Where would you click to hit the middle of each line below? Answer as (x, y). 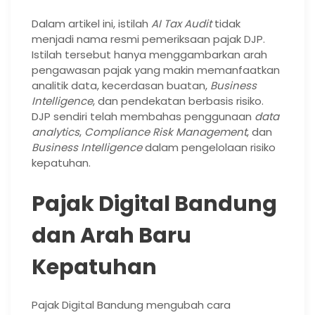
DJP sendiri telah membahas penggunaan (143, 116)
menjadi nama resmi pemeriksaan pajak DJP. (148, 39)
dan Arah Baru (111, 235)
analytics (56, 132)
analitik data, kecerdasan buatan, (121, 85)
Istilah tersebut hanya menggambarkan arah (149, 54)
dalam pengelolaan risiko (209, 147)
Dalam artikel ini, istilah (91, 24)
